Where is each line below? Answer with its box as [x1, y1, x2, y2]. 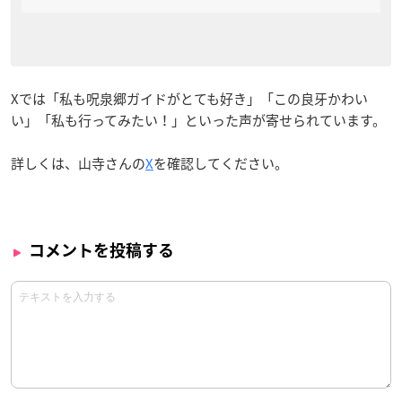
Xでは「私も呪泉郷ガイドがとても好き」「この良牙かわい [11, 89, 368, 109]
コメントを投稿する [29, 242, 174, 259]
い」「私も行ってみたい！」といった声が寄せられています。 [11, 110, 386, 131]
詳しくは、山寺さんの [11, 153, 145, 174]
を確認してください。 [153, 153, 288, 174]
